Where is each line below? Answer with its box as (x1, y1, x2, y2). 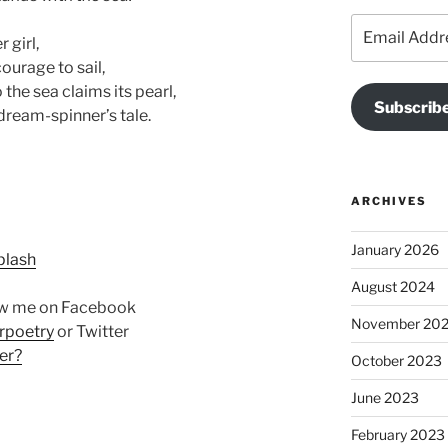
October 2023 (350, 352, 442, 370)
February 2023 (350, 426, 445, 444)
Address (349, 36, 407, 54)
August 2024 (350, 278, 435, 296)
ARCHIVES (350, 194, 427, 209)
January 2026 (350, 241, 439, 259)
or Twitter (54, 321, 129, 341)
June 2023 (350, 389, 419, 407)
